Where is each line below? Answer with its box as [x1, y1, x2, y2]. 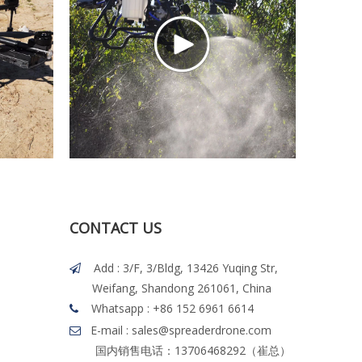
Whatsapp [91, 301, 144, 317]
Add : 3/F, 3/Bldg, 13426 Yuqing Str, [94, 260, 294, 276]
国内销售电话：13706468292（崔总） [69, 343, 291, 359]
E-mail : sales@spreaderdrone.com [90, 322, 271, 339]
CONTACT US [69, 218, 162, 238]
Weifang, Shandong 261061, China [69, 280, 271, 297]
